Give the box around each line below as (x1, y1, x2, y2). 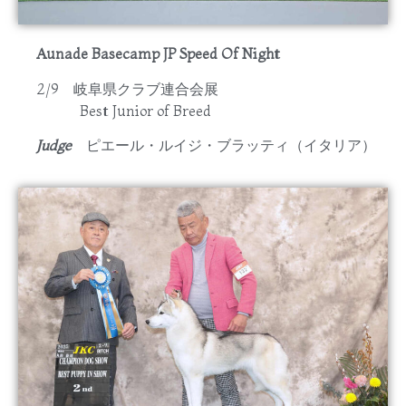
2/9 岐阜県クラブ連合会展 (36, 79, 233, 98)
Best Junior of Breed (36, 101, 211, 120)
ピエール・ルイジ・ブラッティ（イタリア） (86, 136, 376, 155)
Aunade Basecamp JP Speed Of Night (36, 44, 280, 63)
